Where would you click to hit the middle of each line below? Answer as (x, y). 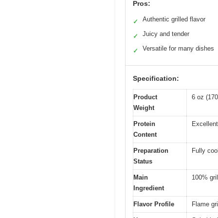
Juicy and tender (166, 34)
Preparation (151, 151)
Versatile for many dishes (178, 49)
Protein (144, 124)
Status (143, 162)
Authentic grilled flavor (174, 19)
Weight (144, 108)
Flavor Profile (154, 204)
